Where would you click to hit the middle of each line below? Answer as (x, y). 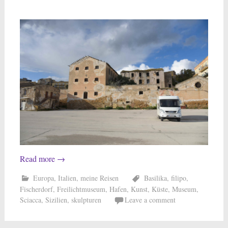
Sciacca (30, 199)
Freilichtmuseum (81, 189)
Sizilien (56, 199)
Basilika (155, 178)
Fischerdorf (36, 189)
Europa (43, 178)
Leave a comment (150, 199)
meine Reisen (99, 178)
